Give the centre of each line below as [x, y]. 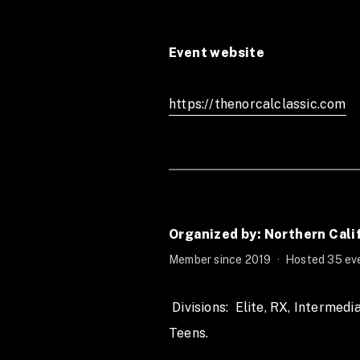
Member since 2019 [221, 260]
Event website [217, 53]
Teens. [190, 333]
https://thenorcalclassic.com [258, 104]
